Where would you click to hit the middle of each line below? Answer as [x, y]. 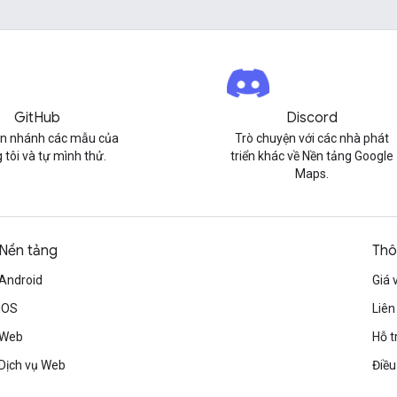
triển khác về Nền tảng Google [312, 156]
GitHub [37, 118]
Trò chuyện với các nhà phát [312, 138]
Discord [312, 118]
